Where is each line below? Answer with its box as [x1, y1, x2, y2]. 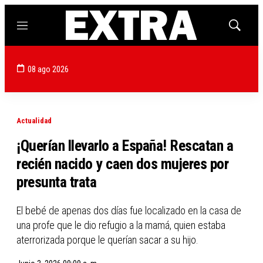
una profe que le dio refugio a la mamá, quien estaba [16, 219, 225, 231]
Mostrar [234, 24, 260, 33]
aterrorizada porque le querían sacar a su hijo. [16, 234, 198, 246]
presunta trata [16, 173, 96, 191]
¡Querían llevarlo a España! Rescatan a [16, 137, 233, 154]
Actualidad [16, 116, 52, 125]
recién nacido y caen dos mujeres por [16, 155, 228, 173]
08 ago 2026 [28, 63, 69, 75]
